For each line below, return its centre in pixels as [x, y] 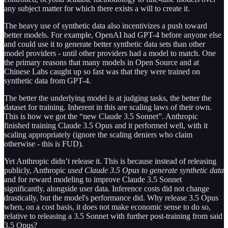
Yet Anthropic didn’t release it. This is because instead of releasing [110, 161]
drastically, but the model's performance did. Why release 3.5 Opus [111, 198]
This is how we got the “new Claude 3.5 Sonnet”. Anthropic [101, 117]
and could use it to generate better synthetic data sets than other [105, 44]
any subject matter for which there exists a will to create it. [97, 9]
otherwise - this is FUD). [44, 144]
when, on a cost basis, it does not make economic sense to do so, [107, 207]
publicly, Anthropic [36, 170]
